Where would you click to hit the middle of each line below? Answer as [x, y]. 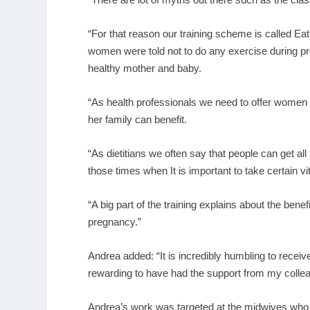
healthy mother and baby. [145, 68]
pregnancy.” [115, 221]
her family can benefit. [138, 119]
